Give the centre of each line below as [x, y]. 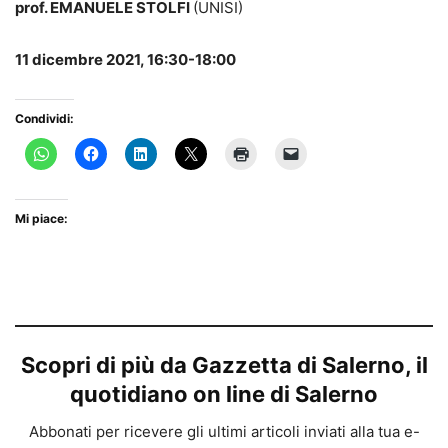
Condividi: [44, 119]
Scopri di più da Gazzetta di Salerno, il [224, 365]
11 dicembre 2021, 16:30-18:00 [125, 60]
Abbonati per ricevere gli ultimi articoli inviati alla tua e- [224, 432]
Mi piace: [41, 219]
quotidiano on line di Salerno [224, 394]
